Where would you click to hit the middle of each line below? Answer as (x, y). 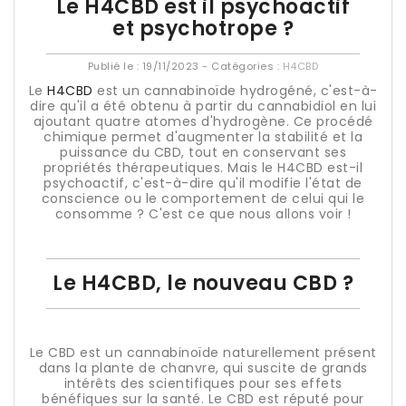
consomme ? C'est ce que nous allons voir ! (203, 214)
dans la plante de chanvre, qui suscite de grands (203, 368)
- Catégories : (241, 66)
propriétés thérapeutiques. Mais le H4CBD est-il (203, 168)
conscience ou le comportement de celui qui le (203, 198)
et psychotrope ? (203, 29)
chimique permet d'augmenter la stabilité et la (203, 137)
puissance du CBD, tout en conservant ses (203, 152)
